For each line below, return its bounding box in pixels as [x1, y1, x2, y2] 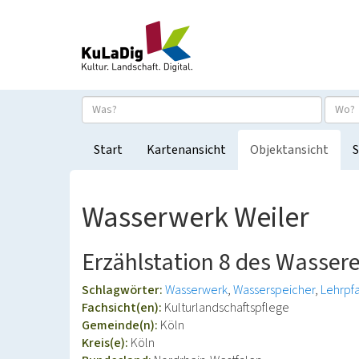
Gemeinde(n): [82, 317, 160, 334]
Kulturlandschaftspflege [164, 299, 289, 317]
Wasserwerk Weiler [82, 197, 309, 238]
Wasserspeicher [233, 281, 315, 299]
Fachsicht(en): [82, 299, 164, 317]
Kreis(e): [82, 334, 131, 352]
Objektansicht [250, 141, 329, 159]
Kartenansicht [147, 141, 226, 159]
